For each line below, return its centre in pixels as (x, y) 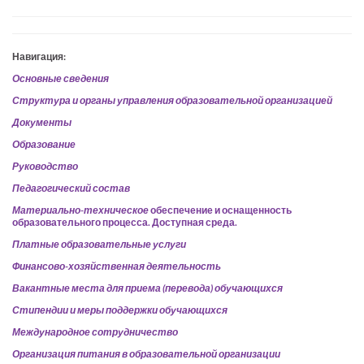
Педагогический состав (71, 188)
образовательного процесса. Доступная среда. (125, 222)
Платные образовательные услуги (99, 244)
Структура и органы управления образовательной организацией (172, 100)
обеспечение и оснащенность (220, 210)
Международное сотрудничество (95, 331)
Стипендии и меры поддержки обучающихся (120, 310)
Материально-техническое (80, 210)
